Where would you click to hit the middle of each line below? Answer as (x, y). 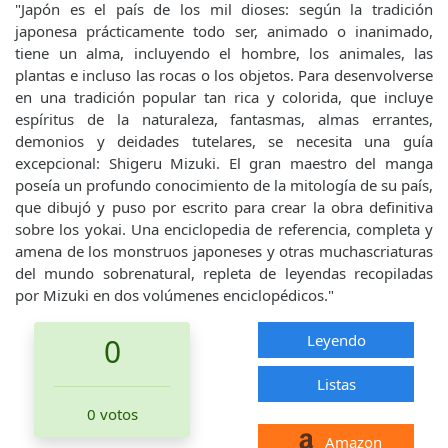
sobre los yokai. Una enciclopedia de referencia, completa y (224, 228)
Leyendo (336, 339)
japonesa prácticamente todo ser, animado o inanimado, (224, 30)
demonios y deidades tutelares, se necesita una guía (224, 140)
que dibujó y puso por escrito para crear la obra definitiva (224, 206)
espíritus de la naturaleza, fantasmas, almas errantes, (224, 118)
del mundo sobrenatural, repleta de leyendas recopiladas (224, 272)
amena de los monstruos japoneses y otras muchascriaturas (224, 250)
